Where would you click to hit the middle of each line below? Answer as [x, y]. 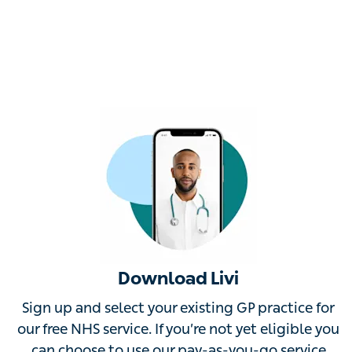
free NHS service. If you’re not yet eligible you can [178, 331]
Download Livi [179, 280]
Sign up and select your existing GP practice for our [179, 310]
